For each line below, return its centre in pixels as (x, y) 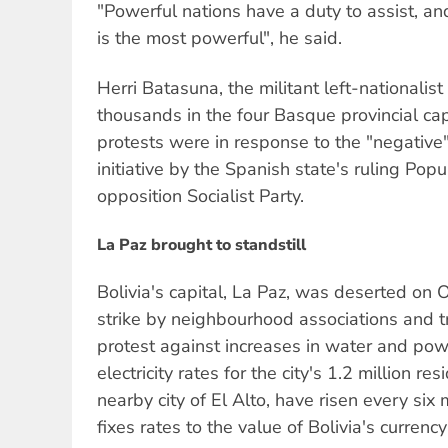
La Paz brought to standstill (201, 245)
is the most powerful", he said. (219, 37)
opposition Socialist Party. (200, 196)
